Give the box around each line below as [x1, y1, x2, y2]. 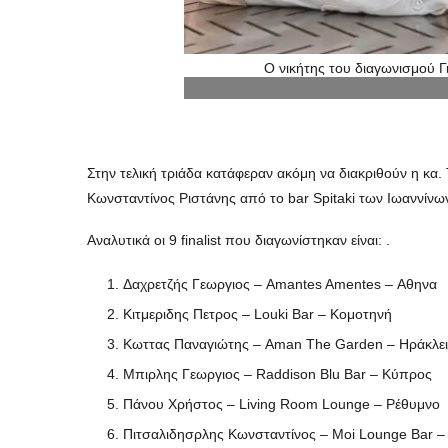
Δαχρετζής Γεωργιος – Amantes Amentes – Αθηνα [123, 276, 437, 293]
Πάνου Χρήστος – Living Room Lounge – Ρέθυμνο [123, 396, 440, 413]
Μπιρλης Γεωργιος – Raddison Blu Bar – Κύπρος [123, 366, 432, 383]
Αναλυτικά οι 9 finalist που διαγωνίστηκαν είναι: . [87, 232, 390, 249]
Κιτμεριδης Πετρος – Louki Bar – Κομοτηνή [123, 306, 392, 323]
